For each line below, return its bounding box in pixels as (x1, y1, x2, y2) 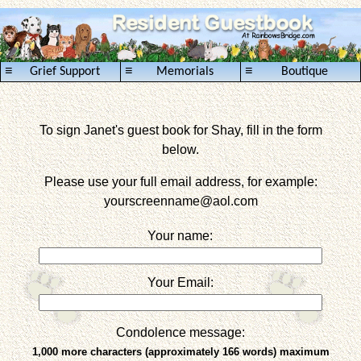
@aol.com (199, 193, 258, 208)
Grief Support (29, 64, 100, 78)
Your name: (147, 228, 214, 243)
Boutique (281, 64, 328, 78)
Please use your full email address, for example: (44, 174, 317, 189)
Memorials (156, 64, 214, 78)
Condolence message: (116, 325, 245, 339)
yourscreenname (103, 193, 200, 208)
